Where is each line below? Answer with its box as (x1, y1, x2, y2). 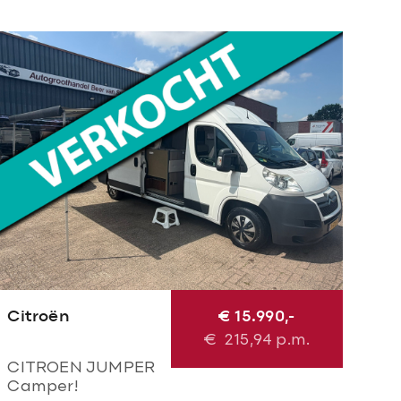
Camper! (7, 379, 78, 395)
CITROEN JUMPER (7, 360, 156, 376)
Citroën (7, 308, 70, 325)
